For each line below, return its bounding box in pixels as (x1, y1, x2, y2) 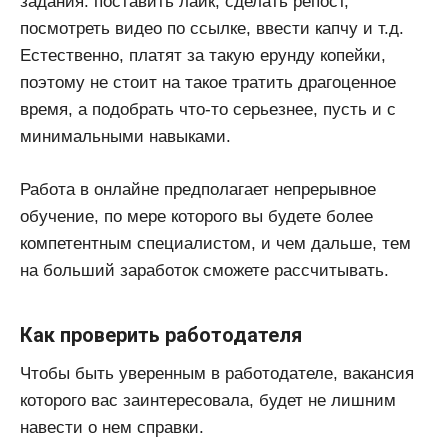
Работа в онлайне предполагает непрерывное (20, 179, 376, 199)
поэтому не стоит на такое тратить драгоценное (20, 73, 396, 93)
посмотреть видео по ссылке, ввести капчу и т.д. (20, 19, 404, 39)
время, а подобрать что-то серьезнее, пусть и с (20, 100, 396, 120)
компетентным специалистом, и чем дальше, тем (20, 233, 411, 253)
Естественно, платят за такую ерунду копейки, (20, 46, 386, 66)
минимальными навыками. (20, 127, 231, 147)
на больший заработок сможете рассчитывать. (20, 260, 389, 280)
